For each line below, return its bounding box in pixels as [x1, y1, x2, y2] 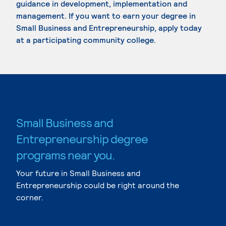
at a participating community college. [16, 35, 156, 44]
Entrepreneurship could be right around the [16, 180, 179, 190]
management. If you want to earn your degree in [16, 11, 196, 20]
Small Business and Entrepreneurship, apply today [16, 23, 202, 32]
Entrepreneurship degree [16, 131, 148, 146]
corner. [16, 192, 43, 202]
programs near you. [16, 147, 115, 162]
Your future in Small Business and [16, 168, 140, 178]
